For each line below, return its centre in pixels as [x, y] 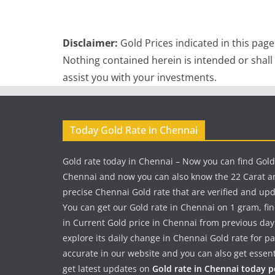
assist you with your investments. [140, 77]
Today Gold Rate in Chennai [134, 130]
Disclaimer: [90, 43]
